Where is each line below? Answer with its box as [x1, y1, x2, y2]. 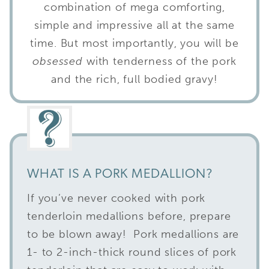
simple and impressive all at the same [34, 18, 235, 32]
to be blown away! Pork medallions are [27, 227, 240, 241]
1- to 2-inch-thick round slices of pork [27, 245, 237, 259]
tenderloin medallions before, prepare [27, 209, 231, 223]
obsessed [32, 54, 86, 68]
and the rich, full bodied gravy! [51, 72, 218, 86]
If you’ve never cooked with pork [27, 191, 206, 205]
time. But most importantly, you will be [30, 36, 239, 50]
